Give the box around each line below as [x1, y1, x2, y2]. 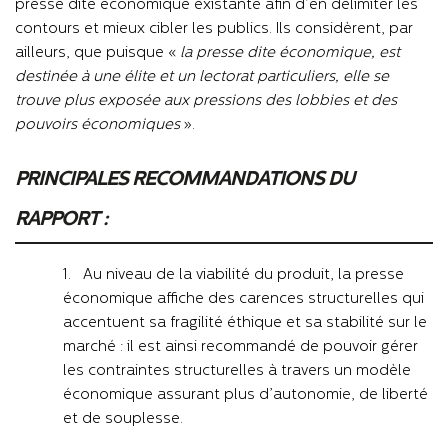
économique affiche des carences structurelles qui [63, 291, 424, 307]
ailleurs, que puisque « [15, 45, 180, 61]
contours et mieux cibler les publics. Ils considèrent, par [15, 21, 413, 37]
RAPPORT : [15, 209, 108, 230]
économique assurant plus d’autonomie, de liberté [63, 387, 428, 403]
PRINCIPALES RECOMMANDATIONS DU [15, 169, 354, 190]
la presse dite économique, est [180, 45, 400, 61]
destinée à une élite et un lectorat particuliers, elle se [15, 69, 389, 85]
